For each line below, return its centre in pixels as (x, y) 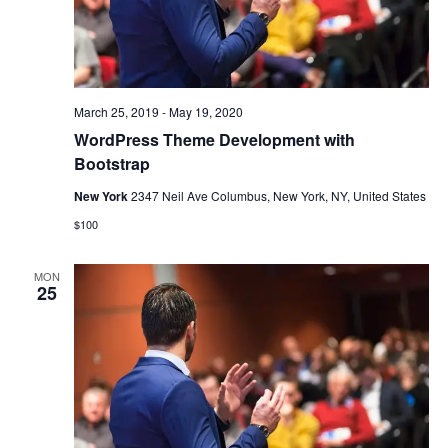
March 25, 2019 (116, 111)
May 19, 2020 (205, 111)
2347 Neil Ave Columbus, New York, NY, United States (278, 195)
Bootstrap (111, 163)
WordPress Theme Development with (214, 139)
